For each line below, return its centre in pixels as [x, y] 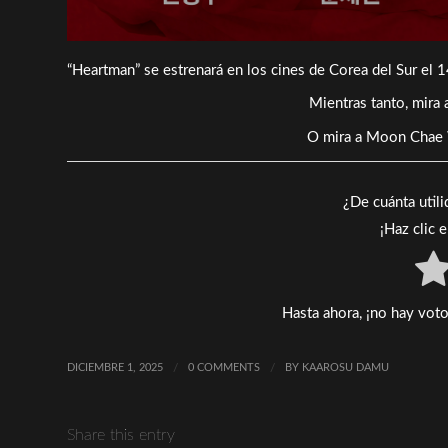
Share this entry [121, 434]
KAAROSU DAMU [345, 367]
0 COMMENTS [224, 367]
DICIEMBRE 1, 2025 [115, 367]
